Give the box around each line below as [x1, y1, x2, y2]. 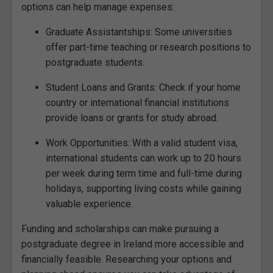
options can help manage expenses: [21, 1, 174, 13]
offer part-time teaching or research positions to [46, 41, 251, 54]
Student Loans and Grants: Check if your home [46, 82, 241, 94]
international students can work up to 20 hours [46, 152, 241, 165]
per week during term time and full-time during [46, 168, 242, 180]
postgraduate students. [46, 57, 144, 69]
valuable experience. [46, 198, 133, 210]
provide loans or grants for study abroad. [46, 112, 218, 124]
